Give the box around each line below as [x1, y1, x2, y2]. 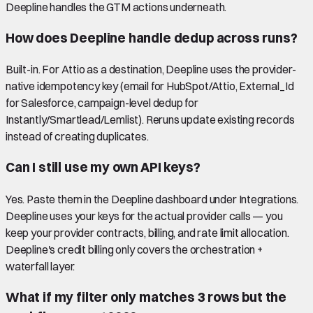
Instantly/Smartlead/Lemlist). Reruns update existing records [6, 112, 295, 127]
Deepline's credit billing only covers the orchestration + [6, 242, 263, 256]
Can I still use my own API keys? [6, 159, 201, 176]
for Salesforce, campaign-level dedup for [6, 96, 198, 110]
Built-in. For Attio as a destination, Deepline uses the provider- [6, 62, 296, 77]
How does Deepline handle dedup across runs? [6, 29, 298, 46]
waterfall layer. [6, 259, 75, 273]
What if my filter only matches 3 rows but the [6, 289, 287, 305]
